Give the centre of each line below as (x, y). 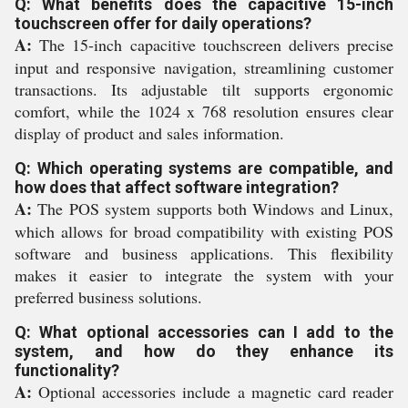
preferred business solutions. (108, 297)
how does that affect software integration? (177, 187)
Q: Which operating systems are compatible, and (204, 168)
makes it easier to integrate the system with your (204, 275)
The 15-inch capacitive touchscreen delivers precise (213, 45)
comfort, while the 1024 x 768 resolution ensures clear (204, 111)
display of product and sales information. (149, 133)
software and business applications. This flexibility (204, 253)
